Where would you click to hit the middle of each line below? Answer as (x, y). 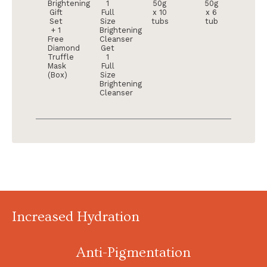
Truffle (61, 57)
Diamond (64, 48)
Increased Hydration (76, 217)
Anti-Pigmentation (133, 253)
